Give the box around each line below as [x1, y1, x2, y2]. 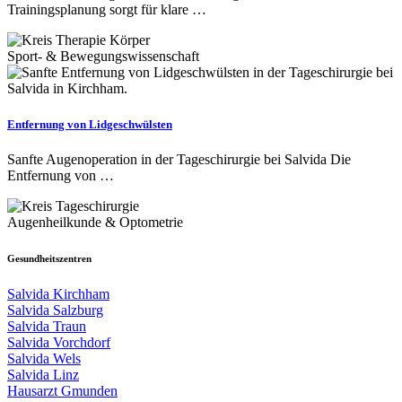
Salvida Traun [7, 318, 86, 334]
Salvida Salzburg [7, 301, 103, 318]
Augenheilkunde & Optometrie [7, 214, 183, 230]
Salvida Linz [7, 366, 79, 382]
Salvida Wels [7, 350, 81, 366]
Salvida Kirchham [7, 285, 109, 301]
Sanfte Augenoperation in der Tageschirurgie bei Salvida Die [7, 151, 351, 167]
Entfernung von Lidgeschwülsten [7, 117, 172, 131]
